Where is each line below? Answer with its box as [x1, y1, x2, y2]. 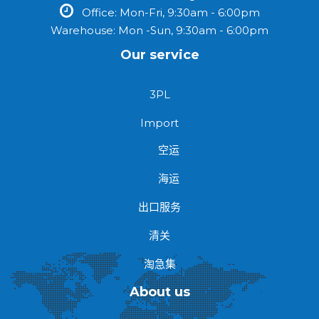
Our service [120, 46, 199, 63]
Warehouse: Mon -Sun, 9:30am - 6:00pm [51, 23, 268, 37]
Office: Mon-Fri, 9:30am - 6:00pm [75, 5, 260, 19]
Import [140, 115, 179, 130]
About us [129, 283, 190, 300]
